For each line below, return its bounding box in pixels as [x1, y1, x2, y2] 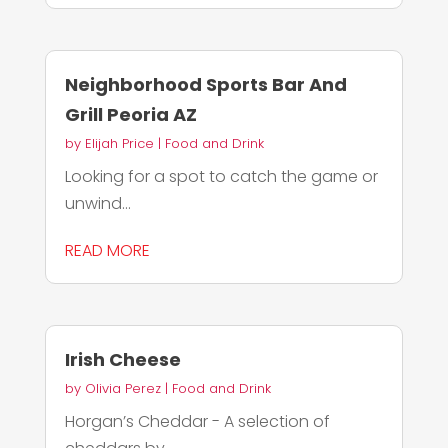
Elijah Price [84, 133, 154, 153]
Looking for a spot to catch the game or [64, 164, 378, 188]
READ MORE [64, 238, 150, 262]
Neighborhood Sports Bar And [64, 71, 347, 97]
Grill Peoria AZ [64, 101, 197, 127]
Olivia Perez [84, 378, 161, 398]
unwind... [64, 191, 131, 215]
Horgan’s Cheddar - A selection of [64, 409, 330, 433]
